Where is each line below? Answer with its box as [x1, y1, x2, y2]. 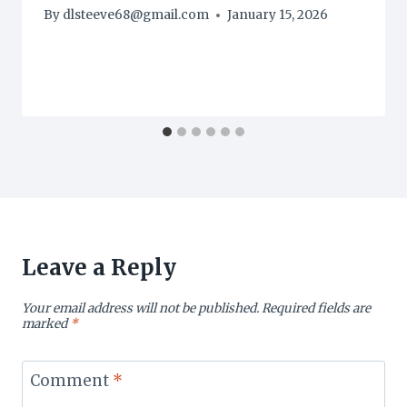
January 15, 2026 [227, 7, 329, 24]
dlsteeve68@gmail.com [63, 7, 210, 24]
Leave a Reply [22, 253, 176, 283]
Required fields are [262, 300, 371, 316]
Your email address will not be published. [22, 300, 259, 316]
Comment [29, 370, 113, 391]
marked [22, 315, 70, 332]
